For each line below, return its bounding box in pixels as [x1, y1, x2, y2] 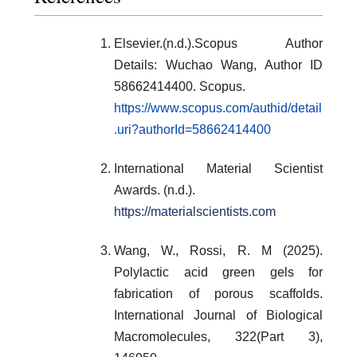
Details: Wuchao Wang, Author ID [114, 58, 323, 73]
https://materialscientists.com [114, 205, 276, 219]
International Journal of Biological [114, 308, 323, 323]
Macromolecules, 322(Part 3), [114, 330, 323, 344]
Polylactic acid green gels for [114, 265, 323, 280]
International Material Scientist [114, 162, 323, 176]
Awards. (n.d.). [114, 183, 195, 198]
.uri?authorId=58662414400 [114, 123, 271, 137]
